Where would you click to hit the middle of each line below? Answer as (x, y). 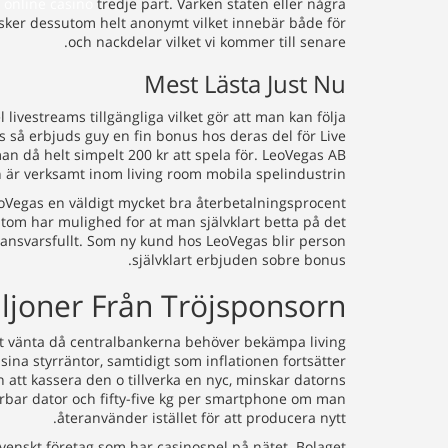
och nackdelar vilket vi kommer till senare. (207, 41)
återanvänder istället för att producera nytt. (201, 417)
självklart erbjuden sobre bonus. (239, 259)
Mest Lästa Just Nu (245, 83)
